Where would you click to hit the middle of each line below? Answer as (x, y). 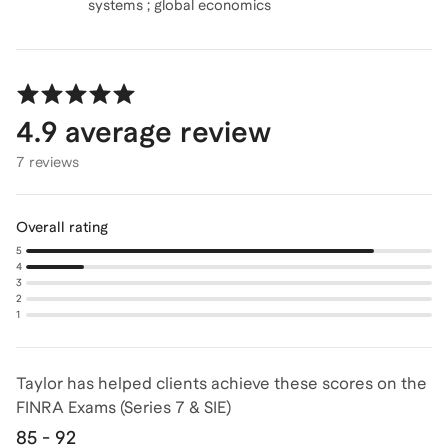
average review (164, 131)
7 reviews (47, 162)
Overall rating (62, 227)
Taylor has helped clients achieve (145, 383)
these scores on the (350, 383)
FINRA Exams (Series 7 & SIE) (123, 407)
